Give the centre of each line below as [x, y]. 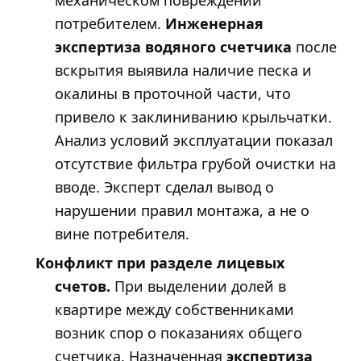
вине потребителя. [122, 234]
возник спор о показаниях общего [178, 332]
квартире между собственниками [174, 309]
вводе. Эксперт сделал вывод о [164, 187]
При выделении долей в [198, 286]
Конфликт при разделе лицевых [160, 262]
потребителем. [110, 24]
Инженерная [214, 24]
